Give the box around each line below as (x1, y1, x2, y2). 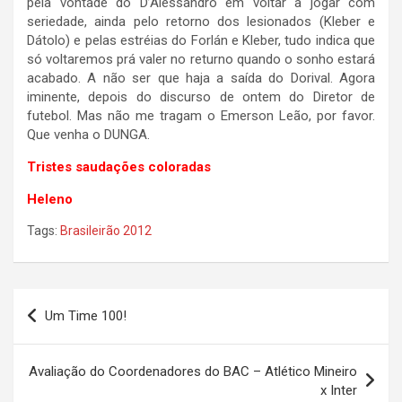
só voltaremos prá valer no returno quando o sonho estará (27, 51, 375, 68)
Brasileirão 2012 (60, 223, 152, 239)
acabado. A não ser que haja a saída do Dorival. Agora (27, 70, 375, 87)
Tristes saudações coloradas (27, 159, 211, 176)
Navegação (13, 289, 127, 316)
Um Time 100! (45, 308, 127, 325)
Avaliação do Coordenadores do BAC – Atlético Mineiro (29, 363, 357, 380)
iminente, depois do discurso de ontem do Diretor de (27, 89, 375, 106)
